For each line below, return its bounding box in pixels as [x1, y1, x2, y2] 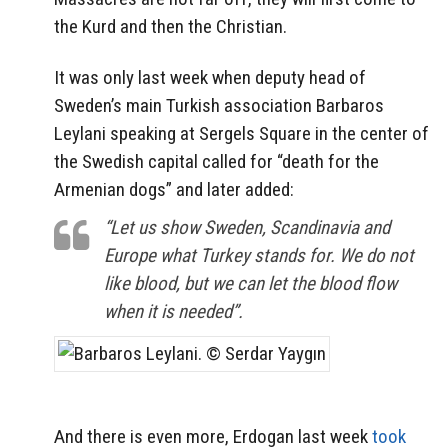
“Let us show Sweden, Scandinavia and [104, 215, 390, 239]
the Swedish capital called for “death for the [54, 149, 379, 173]
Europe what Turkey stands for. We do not [104, 243, 414, 267]
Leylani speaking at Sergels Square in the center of [54, 121, 429, 145]
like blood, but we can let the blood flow [104, 271, 397, 295]
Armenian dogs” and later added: [54, 177, 294, 201]
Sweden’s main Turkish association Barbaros [54, 93, 384, 117]
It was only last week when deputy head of [54, 65, 366, 89]
